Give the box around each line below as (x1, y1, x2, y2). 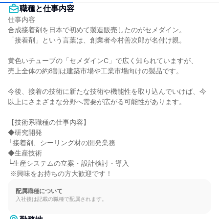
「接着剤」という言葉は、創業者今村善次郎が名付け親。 (8, 36, 186, 44)
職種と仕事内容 (20, 4, 74, 13)
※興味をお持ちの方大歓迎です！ (10, 170, 112, 177)
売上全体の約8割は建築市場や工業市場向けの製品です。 (8, 67, 183, 75)
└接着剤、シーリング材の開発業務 (8, 139, 115, 147)
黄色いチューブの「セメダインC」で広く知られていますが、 (8, 57, 197, 65)
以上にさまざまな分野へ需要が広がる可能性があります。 (8, 98, 186, 106)
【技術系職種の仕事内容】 (8, 118, 90, 126)
